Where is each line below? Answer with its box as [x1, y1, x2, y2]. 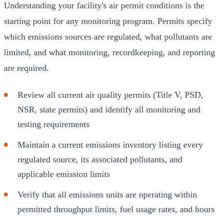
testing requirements [18, 119, 89, 129]
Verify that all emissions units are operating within [18, 189, 197, 199]
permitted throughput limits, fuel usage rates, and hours [18, 204, 215, 214]
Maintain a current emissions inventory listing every [18, 139, 203, 150]
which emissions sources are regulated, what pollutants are [4, 31, 212, 42]
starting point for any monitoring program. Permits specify [4, 16, 212, 26]
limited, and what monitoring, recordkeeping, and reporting [4, 47, 215, 57]
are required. [4, 63, 49, 73]
